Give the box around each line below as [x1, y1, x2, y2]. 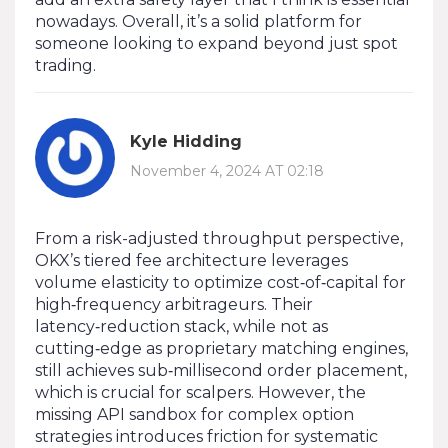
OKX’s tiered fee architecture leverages [35, 250, 348, 270]
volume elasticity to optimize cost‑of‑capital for [35, 272, 406, 292]
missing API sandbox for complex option [35, 404, 354, 424]
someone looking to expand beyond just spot [35, 33, 398, 53]
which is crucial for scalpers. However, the [35, 382, 366, 402]
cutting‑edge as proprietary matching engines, [35, 338, 408, 358]
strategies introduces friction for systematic [35, 426, 378, 446]
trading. [35, 55, 96, 75]
